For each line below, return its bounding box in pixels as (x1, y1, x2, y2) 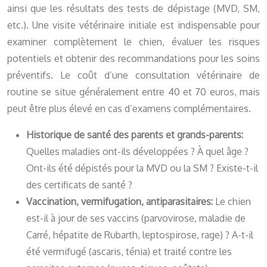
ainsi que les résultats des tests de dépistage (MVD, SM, (7, 2, 260, 15)
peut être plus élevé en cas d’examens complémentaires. (7, 103, 251, 115)
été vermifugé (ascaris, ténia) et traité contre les (26, 246, 232, 258)
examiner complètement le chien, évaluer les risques (7, 36, 260, 48)
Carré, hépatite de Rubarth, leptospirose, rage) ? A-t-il (26, 229, 253, 241)
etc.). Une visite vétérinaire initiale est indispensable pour (7, 19, 260, 32)
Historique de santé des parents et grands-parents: (26, 129, 243, 141)
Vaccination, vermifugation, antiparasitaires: (26, 195, 215, 208)
